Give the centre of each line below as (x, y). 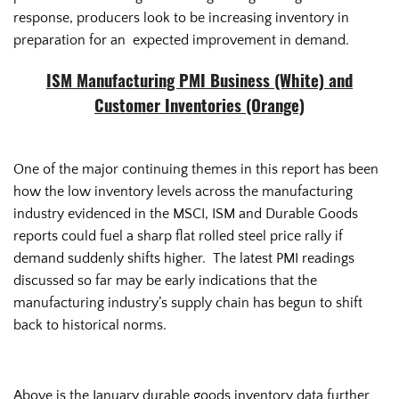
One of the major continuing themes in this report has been (196, 169)
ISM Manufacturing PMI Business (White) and (199, 84)
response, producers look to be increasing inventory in (181, 17)
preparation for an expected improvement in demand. (183, 40)
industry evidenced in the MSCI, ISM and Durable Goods (186, 213)
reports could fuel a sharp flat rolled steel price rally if (178, 236)
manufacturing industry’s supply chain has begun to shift (188, 302)
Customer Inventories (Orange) (199, 109)
